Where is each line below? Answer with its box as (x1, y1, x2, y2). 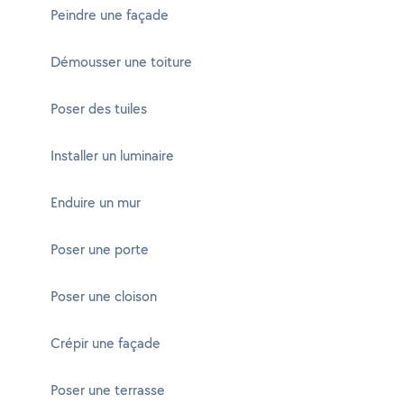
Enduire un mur (50, 193, 141, 212)
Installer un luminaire (50, 146, 174, 165)
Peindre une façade (50, 5, 169, 24)
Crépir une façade (50, 334, 161, 353)
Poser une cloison (50, 287, 157, 306)
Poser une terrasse (50, 381, 165, 399)
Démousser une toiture (50, 52, 192, 71)
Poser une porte (50, 240, 149, 259)
